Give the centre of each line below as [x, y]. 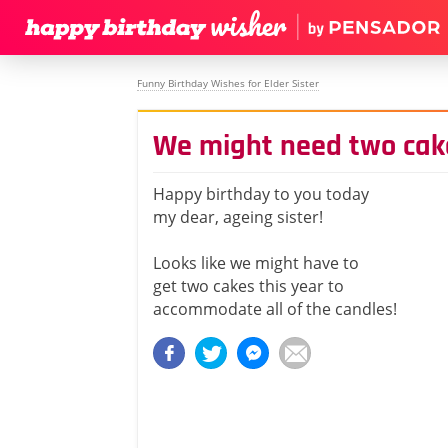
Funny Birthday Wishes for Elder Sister [228, 83]
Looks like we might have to [256, 263]
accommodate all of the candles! [275, 309]
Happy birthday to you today [261, 194]
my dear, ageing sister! [238, 217]
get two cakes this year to [248, 286]
